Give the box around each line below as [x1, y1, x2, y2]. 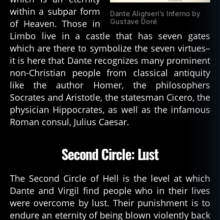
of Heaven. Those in [10, 18, 100, 29]
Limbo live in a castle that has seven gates [10, 30, 210, 42]
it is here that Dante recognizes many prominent [10, 55, 210, 66]
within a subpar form [10, 5, 100, 17]
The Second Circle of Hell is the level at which [10, 172, 210, 184]
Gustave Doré [110, 17, 157, 26]
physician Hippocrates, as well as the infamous [10, 104, 210, 115]
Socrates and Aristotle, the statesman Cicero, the [10, 91, 210, 103]
